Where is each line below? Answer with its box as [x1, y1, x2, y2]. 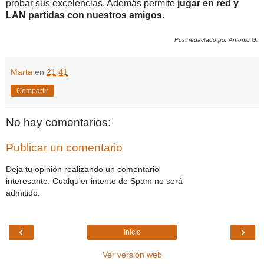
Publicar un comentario [6, 141, 123, 154]
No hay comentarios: [6, 115, 111, 128]
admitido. [6, 187, 40, 197]
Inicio [123, 228, 141, 237]
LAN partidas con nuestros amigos [6, 9, 162, 20]
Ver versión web [102, 250, 162, 260]
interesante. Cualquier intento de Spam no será [6, 176, 183, 186]
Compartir [16, 86, 48, 95]
